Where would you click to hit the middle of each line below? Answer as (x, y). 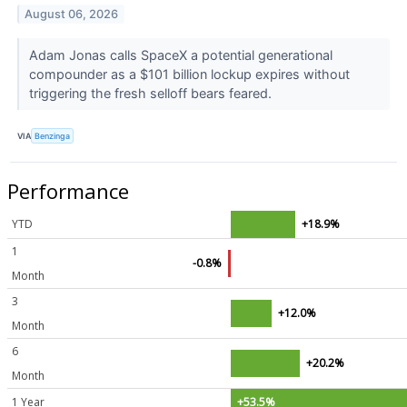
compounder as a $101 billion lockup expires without (189, 74)
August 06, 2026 (72, 15)
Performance (68, 191)
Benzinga (53, 135)
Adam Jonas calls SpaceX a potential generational (180, 55)
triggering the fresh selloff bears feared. (152, 94)
